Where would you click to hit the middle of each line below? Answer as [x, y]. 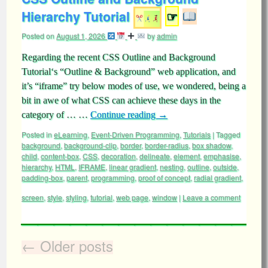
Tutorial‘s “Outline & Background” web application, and [129, 71]
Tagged [228, 134]
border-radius [167, 145]
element [187, 156]
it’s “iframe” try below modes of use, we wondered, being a [134, 86]
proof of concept [164, 177]
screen [33, 197]
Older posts [74, 246]
